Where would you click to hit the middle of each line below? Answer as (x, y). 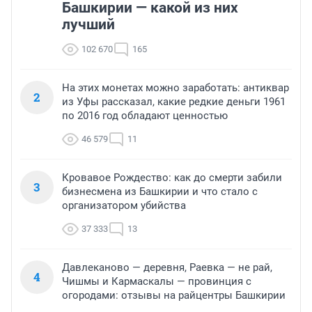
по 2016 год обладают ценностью (145, 116)
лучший (88, 25)
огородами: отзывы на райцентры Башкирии (174, 296)
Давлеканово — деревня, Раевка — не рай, (167, 268)
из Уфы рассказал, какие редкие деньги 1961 (174, 102)
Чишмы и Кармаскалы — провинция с (157, 282)
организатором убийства (124, 206)
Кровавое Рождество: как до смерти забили (172, 178)
